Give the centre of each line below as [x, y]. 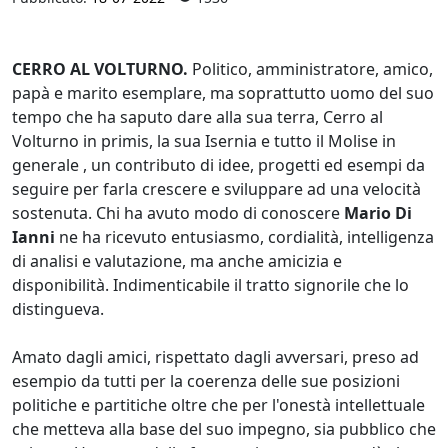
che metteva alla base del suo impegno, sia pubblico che [224, 428]
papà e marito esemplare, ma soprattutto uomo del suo [223, 92]
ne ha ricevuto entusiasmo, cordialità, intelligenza [244, 236]
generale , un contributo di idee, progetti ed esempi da [218, 164]
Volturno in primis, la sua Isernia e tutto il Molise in [204, 140]
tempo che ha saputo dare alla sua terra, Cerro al [197, 116]
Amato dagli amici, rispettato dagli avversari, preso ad [215, 356]
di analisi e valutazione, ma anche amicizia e [177, 260]
